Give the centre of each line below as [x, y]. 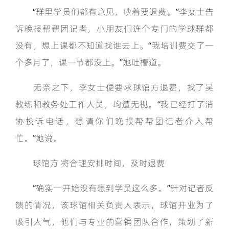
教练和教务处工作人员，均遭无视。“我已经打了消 [114, 104]
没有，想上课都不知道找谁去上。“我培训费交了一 [114, 45]
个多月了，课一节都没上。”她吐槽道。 [91, 62]
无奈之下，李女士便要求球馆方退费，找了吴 [114, 87]
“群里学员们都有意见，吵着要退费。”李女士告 [114, 12]
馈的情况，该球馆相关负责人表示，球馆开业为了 [114, 205]
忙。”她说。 [39, 138]
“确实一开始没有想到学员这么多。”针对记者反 [114, 188]
